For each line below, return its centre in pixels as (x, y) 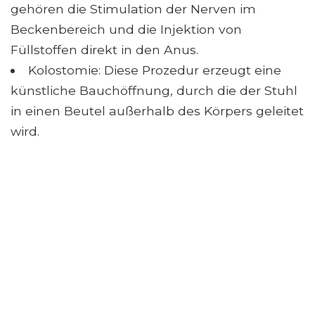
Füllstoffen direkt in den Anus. (104, 50)
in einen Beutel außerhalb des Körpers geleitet (157, 111)
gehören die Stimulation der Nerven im (133, 9)
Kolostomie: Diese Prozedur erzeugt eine (154, 70)
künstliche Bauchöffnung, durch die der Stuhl (154, 91)
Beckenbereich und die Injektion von (126, 30)
